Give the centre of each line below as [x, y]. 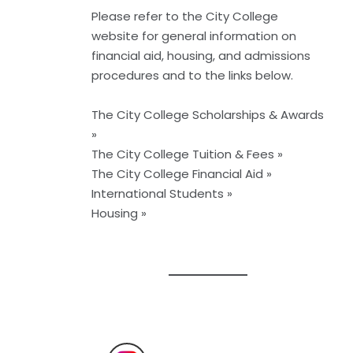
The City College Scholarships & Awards [208, 115]
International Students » [162, 194]
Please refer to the [149, 17]
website [115, 36]
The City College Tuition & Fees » [187, 154]
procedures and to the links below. [192, 76]
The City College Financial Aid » [182, 174]
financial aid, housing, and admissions [201, 56]
